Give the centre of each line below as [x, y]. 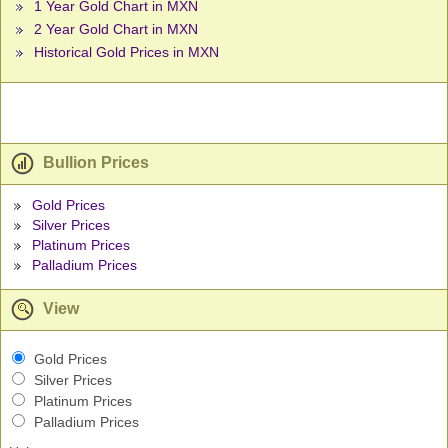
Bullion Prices [94, 163]
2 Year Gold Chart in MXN [116, 29]
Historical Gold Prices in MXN [126, 52]
